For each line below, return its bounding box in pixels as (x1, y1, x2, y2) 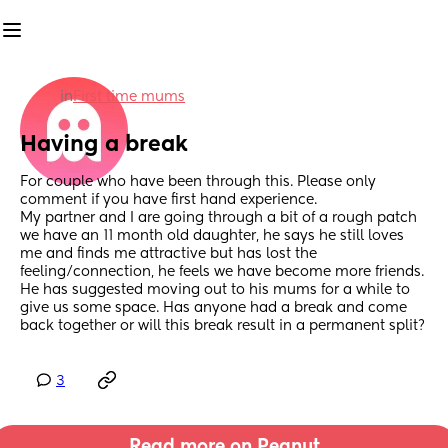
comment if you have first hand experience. (20, 193, 321, 208)
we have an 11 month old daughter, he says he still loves (20, 229, 404, 244)
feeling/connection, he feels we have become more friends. (20, 265, 424, 280)
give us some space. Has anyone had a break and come (20, 301, 407, 316)
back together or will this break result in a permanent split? (20, 319, 425, 334)
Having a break (20, 134, 188, 157)
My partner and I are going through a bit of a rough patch (20, 211, 417, 226)
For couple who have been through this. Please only (20, 175, 376, 190)
